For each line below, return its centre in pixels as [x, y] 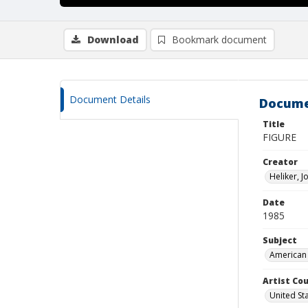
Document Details [110, 99]
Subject [280, 240]
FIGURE [279, 137]
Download [113, 40]
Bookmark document [219, 40]
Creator [280, 162]
